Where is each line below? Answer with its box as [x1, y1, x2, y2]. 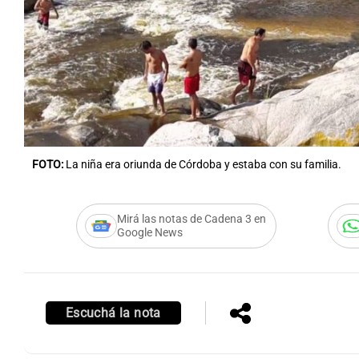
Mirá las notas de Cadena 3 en [116, 212, 266, 227]
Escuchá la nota [65, 305, 161, 321]
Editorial [7, 134, 49, 147]
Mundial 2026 [166, 134, 235, 147]
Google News [116, 226, 183, 240]
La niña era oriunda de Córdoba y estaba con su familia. [66, 158, 341, 172]
